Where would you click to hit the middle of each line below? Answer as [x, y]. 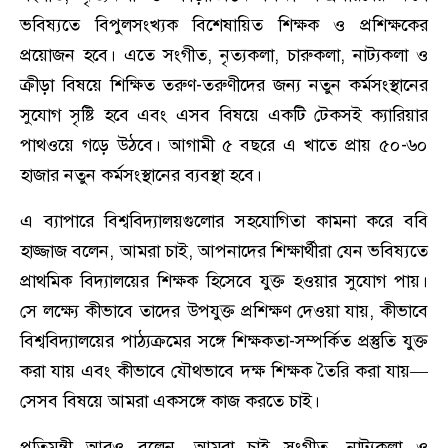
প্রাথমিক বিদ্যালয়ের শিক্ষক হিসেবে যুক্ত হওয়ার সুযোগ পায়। [224, 281]
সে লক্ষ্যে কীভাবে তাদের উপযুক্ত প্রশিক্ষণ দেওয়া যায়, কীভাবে [224, 311]
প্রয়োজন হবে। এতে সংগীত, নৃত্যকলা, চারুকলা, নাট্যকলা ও [224, 55]
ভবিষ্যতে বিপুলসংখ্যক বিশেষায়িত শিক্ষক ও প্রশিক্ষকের [224, 25]
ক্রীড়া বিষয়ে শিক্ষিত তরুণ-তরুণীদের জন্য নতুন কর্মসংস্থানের [224, 85]
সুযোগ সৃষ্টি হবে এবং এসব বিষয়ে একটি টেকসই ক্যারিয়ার [224, 115]
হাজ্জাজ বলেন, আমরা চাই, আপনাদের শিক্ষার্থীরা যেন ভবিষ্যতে [224, 251]
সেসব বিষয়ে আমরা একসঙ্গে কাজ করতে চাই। [170, 401]
